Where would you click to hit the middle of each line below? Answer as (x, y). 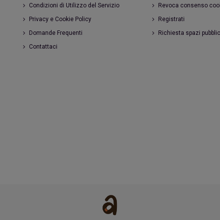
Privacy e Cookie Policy (60, 19)
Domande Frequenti (56, 33)
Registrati (171, 19)
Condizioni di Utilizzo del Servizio (74, 6)
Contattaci (43, 47)
